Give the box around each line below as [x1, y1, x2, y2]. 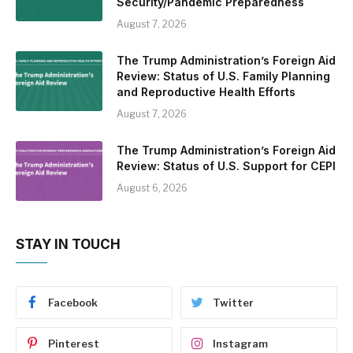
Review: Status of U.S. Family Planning [117, 69, 330, 83]
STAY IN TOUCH [16, 236, 121, 252]
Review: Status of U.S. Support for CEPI [117, 159, 336, 173]
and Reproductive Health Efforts [117, 85, 295, 98]
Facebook [48, 296, 98, 309]
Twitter [213, 296, 254, 309]
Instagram [213, 337, 268, 350]
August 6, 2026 [117, 182, 188, 194]
